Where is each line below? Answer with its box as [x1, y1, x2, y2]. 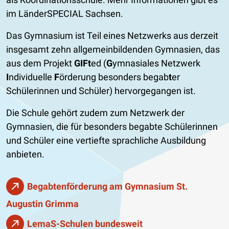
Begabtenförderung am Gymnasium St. [27, 180, 188, 192]
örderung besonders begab [59, 71, 169, 82]
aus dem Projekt [6, 57, 74, 68]
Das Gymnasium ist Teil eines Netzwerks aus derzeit [6, 30, 218, 41]
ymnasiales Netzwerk [112, 57, 200, 68]
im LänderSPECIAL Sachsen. [6, 8, 123, 19]
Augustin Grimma [6, 198, 79, 209]
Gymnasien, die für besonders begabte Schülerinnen [6, 121, 218, 132]
